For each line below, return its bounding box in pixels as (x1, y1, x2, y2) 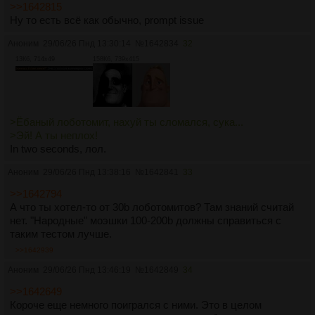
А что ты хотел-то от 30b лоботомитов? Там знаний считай (10, 200, 294, 213)
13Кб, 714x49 (15, 56, 55, 63)
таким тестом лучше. (10, 227, 112, 240)
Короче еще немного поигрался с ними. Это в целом (10, 298, 262, 311)
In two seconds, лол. (10, 142, 106, 155)
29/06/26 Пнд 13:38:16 (43, 167, 131, 177)
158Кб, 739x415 (93, 56, 139, 63)
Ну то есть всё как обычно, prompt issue (10, 14, 204, 27)
